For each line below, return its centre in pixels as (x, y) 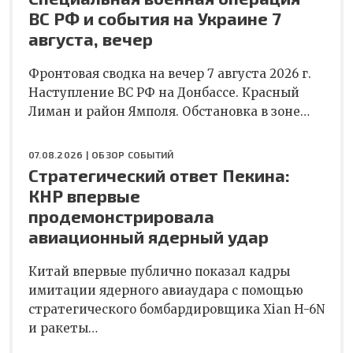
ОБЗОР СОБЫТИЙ (133, 154)
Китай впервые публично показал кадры (159, 271)
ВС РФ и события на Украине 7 (155, 18)
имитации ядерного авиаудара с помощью (166, 290)
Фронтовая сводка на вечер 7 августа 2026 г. (170, 73)
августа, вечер (91, 38)
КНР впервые (84, 195)
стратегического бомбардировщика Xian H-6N (176, 309)
